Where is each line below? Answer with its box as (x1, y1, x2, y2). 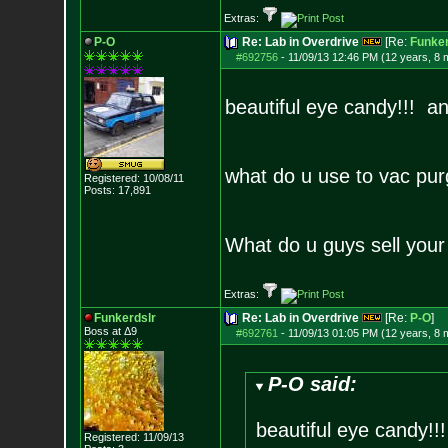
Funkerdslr (93, 311, 156, 325)
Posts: (83, 184, 115, 196)
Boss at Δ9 (83, 325, 137, 337)
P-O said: (268, 373, 358, 395)
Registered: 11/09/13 (83, 431, 184, 443)
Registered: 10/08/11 (83, 172, 184, 184)
